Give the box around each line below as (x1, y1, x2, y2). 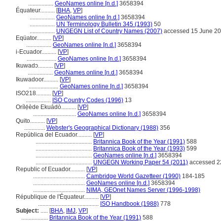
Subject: (16, 207, 39, 214)
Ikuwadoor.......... (16, 76, 60, 83)
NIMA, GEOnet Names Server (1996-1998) (86, 186, 200, 193)
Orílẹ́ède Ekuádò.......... (16, 104, 77, 110)
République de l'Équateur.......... (16, 193, 100, 200)
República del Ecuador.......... (16, 131, 93, 138)
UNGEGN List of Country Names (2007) (56, 28, 162, 35)
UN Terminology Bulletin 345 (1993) (56, 21, 152, 28)
